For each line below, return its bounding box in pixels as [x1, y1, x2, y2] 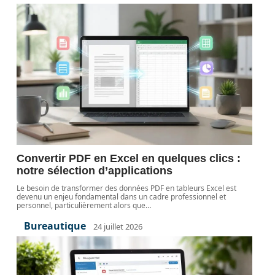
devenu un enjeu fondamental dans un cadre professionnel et [17, 192, 227, 202]
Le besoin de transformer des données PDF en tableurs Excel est [17, 183, 237, 193]
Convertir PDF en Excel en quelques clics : [17, 152, 241, 165]
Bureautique [24, 219, 87, 233]
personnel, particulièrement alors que [17, 200, 146, 211]
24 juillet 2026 [93, 220, 143, 232]
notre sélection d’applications [17, 165, 173, 177]
